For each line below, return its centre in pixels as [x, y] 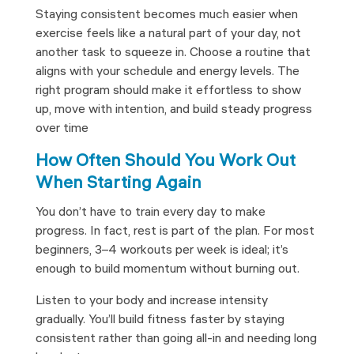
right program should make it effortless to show [168, 91]
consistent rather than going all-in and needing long [176, 339]
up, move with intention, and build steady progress [173, 110]
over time [62, 129]
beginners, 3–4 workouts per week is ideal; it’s [162, 250]
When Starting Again [118, 184]
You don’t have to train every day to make [150, 213]
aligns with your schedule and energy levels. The [167, 72]
